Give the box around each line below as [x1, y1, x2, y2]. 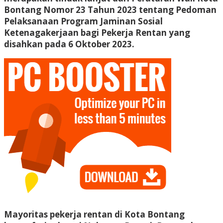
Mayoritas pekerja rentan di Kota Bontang [4, 208, 185, 220]
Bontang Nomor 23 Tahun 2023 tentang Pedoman [4, 3, 217, 15]
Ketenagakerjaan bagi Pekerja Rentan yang [4, 26, 190, 38]
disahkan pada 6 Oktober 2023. [4, 38, 134, 50]
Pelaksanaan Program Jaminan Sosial [4, 15, 163, 27]
